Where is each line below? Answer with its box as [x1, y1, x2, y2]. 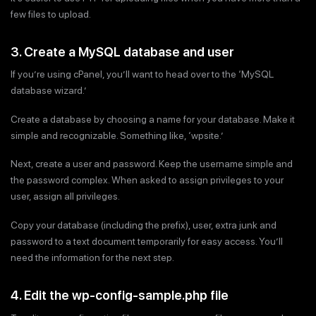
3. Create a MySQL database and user [11, 44, 234, 59]
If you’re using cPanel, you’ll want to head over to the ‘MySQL [11, 68, 274, 80]
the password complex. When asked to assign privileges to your [11, 174, 284, 186]
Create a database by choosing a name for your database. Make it [11, 113, 295, 125]
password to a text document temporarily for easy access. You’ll [11, 235, 283, 247]
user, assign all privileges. [11, 190, 120, 202]
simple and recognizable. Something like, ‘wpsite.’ [11, 129, 224, 141]
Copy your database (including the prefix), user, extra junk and [11, 219, 276, 231]
